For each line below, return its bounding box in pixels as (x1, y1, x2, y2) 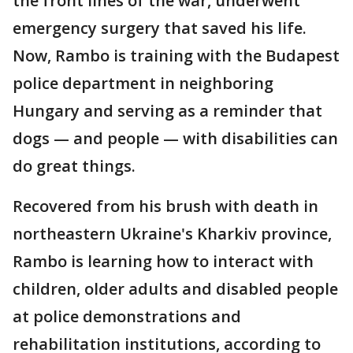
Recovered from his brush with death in (13, 195, 318, 217)
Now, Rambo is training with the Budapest (13, 45, 340, 66)
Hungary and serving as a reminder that (13, 100, 322, 121)
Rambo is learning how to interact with (13, 251, 314, 272)
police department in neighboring (13, 72, 273, 94)
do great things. (13, 155, 136, 176)
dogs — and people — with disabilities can (13, 128, 338, 149)
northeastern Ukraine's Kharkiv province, (13, 223, 332, 244)
